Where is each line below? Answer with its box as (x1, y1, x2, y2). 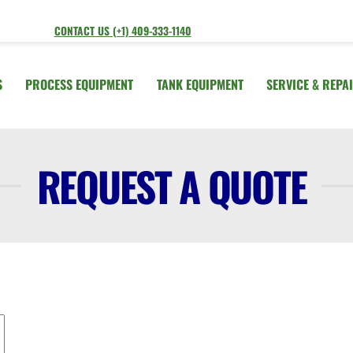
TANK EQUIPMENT (156, 75, 243, 95)
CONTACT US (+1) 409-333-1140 (54, 23, 191, 39)
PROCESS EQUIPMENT (25, 75, 134, 95)
